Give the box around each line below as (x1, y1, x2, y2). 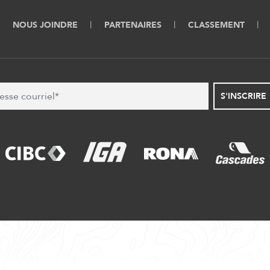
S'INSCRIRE (221, 90, 266, 102)
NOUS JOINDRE (12, 19, 78, 31)
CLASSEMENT (187, 19, 245, 31)
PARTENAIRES (104, 19, 162, 31)
